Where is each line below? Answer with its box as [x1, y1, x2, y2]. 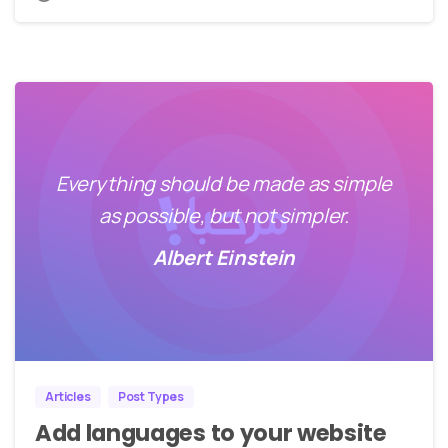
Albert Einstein [152, 244, 296, 272]
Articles [45, 387, 91, 405]
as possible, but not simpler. [98, 202, 350, 230]
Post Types [117, 387, 185, 405]
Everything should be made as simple [55, 170, 393, 198]
